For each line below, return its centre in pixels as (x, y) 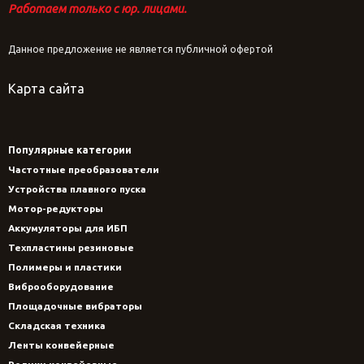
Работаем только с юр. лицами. (97, 9)
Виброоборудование (61, 287)
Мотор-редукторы (56, 209)
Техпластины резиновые (71, 248)
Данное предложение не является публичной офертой (141, 50)
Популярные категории (70, 150)
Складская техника (57, 326)
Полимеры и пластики (65, 267)
